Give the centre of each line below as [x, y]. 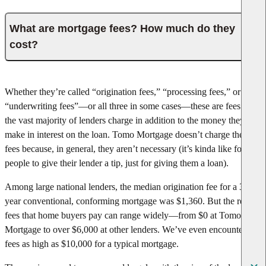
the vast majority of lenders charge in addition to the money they [125, 120]
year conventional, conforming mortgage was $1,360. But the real [128, 201]
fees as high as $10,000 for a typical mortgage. [92, 243]
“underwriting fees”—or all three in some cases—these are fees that [131, 106]
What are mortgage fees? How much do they [122, 28]
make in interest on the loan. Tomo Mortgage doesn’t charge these [128, 134]
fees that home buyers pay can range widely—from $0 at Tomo [123, 215]
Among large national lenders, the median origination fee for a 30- [128, 186]
